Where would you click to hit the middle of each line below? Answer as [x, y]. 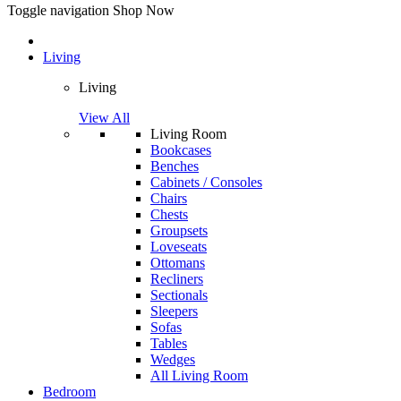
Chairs [169, 199]
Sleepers [174, 311]
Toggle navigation [58, 11]
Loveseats [179, 247]
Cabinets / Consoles [206, 183]
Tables [169, 344]
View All [104, 118]
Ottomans [178, 263]
